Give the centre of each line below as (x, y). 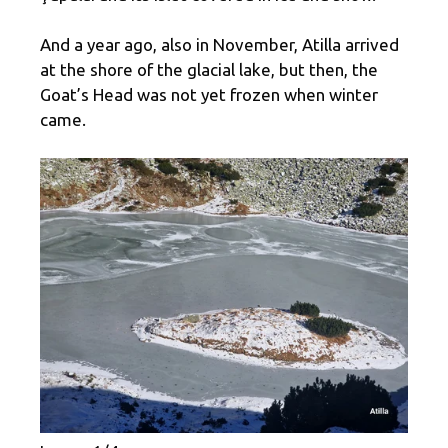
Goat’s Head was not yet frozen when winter (209, 95)
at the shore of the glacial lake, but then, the (209, 70)
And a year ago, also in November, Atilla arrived (219, 45)
